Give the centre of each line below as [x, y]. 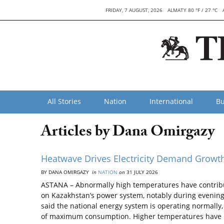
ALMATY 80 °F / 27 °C [192, 10]
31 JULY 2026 [141, 172]
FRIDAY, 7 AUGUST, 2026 [134, 10]
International [171, 101]
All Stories [64, 101]
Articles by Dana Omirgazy [129, 133]
